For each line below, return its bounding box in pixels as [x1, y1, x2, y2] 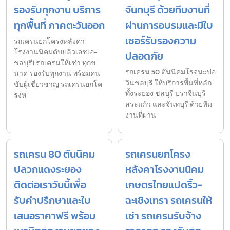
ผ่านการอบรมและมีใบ [125, 17, 213, 33]
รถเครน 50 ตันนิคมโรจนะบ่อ [125, 66, 216, 78]
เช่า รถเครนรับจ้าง [125, 207, 201, 223]
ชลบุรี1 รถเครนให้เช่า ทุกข [14, 57, 96, 68]
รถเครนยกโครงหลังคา [14, 35, 85, 47]
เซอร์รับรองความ [125, 32, 196, 48]
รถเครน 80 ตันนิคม [14, 146, 95, 162]
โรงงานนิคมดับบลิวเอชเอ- [14, 46, 98, 57]
